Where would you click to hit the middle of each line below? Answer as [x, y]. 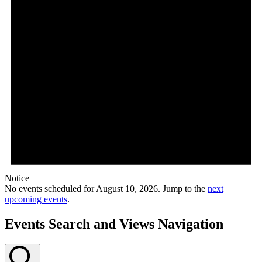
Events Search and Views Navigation [114, 224]
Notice [17, 178]
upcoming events [36, 199]
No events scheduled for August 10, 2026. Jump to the [106, 189]
